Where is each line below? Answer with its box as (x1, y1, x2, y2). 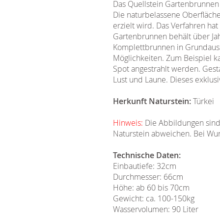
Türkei (191, 96, 214, 107)
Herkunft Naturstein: (113, 96, 191, 107)
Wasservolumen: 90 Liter (113, 204, 198, 215)
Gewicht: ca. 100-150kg (113, 193, 194, 204)
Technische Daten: (113, 150, 181, 161)
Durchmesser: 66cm (113, 171, 183, 182)
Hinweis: (113, 117, 143, 128)
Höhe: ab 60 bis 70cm (113, 182, 190, 193)
